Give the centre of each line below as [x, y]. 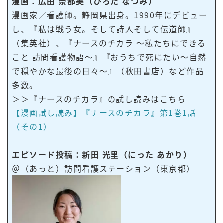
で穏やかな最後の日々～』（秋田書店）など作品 [108, 71]
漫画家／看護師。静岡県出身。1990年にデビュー [110, 15]
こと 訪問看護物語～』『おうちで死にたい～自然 [109, 57]
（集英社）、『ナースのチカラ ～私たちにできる [109, 43]
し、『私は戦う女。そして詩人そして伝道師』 [104, 29]
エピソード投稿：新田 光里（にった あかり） [102, 155]
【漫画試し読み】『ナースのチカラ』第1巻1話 [104, 113]
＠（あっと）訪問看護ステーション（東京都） [104, 168]
